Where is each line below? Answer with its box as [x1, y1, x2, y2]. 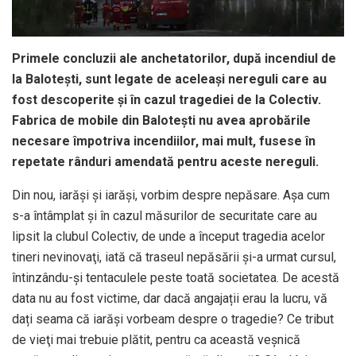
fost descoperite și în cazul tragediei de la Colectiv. [12, 92, 321, 108]
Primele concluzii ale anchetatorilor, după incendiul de [12, 51, 336, 67]
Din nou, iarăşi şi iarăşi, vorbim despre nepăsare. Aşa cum [12, 188, 330, 203]
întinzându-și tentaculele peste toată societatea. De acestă [12, 270, 339, 286]
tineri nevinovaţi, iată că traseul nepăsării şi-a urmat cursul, [12, 250, 336, 265]
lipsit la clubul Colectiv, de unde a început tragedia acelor [12, 229, 325, 245]
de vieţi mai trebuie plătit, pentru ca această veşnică [12, 332, 300, 348]
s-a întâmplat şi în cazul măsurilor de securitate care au [12, 208, 317, 224]
